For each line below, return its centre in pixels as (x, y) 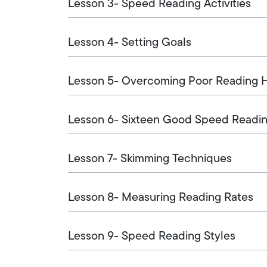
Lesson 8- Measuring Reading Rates (161, 198)
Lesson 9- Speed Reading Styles (152, 236)
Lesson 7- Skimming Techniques (150, 159)
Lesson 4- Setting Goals (130, 43)
